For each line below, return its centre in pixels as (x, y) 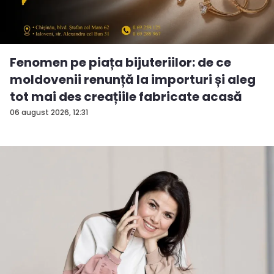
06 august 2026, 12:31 (49, 112)
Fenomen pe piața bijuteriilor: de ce (120, 62)
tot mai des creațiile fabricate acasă (126, 96)
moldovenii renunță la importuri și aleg (133, 79)
